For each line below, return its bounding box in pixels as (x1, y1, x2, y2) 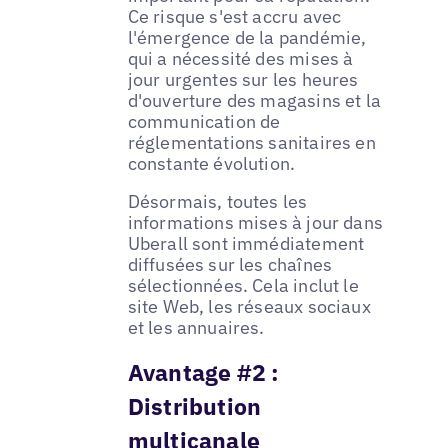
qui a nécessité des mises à (127, 47, 354, 71)
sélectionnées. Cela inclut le (127, 274, 359, 298)
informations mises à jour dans (127, 211, 384, 235)
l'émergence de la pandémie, (127, 26, 367, 50)
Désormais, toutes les (127, 190, 308, 214)
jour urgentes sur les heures (127, 68, 359, 92)
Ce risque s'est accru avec (127, 5, 342, 29)
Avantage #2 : (127, 357, 280, 388)
